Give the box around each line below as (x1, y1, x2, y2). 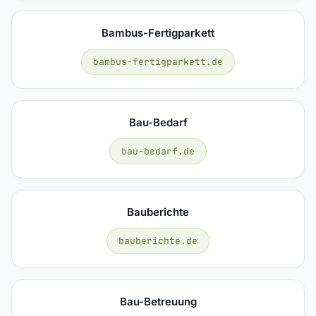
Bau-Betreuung (119, 294, 197, 308)
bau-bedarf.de (121, 145, 195, 157)
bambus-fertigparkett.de (93, 55, 223, 68)
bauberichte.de (119, 234, 197, 247)
